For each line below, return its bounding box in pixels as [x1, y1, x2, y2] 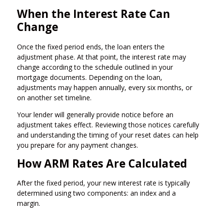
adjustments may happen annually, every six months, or [17, 82, 192, 92]
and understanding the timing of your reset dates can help [17, 130, 199, 139]
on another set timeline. [17, 93, 92, 102]
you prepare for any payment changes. [17, 140, 138, 150]
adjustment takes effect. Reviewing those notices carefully [17, 120, 199, 129]
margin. [17, 199, 40, 208]
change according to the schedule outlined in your [17, 62, 173, 72]
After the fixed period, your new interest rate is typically [17, 178, 190, 188]
